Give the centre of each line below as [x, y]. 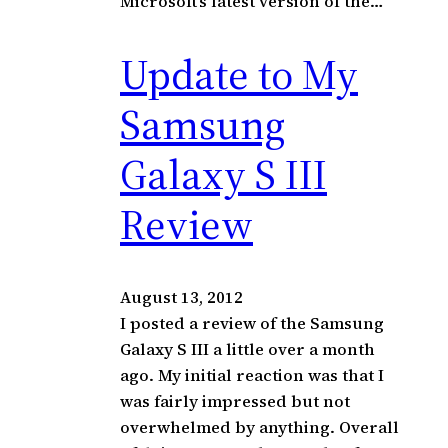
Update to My [239, 73]
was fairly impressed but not [235, 400]
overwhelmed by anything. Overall [259, 426]
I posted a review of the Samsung [252, 322]
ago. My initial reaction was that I [252, 374]
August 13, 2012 [181, 296]
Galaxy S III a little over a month [247, 348]
